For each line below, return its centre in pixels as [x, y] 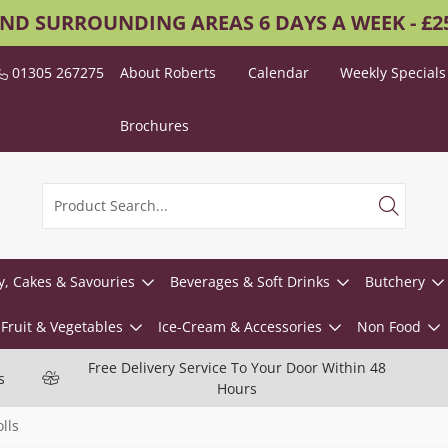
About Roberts [168, 72]
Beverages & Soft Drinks [249, 281]
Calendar [278, 72]
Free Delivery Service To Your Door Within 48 [237, 367]
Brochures [155, 125]
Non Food [388, 326]
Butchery [394, 281]
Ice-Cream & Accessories [239, 326]
